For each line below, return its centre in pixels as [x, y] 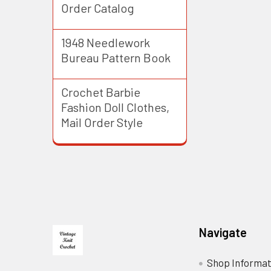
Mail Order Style [102, 122]
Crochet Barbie [101, 92]
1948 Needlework [106, 42]
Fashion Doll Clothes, [115, 107]
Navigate [223, 232]
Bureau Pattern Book [116, 57]
